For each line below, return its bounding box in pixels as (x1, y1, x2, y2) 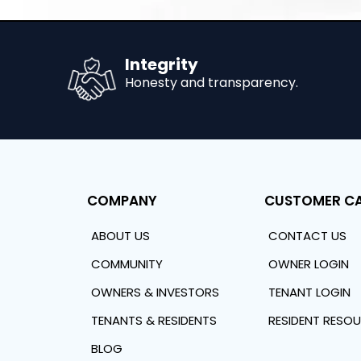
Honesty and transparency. (124, 73, 298, 92)
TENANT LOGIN (268, 283, 351, 301)
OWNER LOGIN (268, 255, 349, 272)
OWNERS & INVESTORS (90, 283, 219, 301)
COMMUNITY (90, 255, 163, 272)
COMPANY (86, 190, 157, 210)
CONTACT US (268, 226, 346, 244)
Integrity (124, 52, 198, 76)
